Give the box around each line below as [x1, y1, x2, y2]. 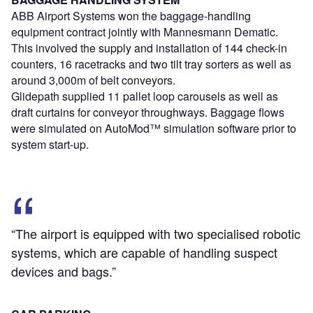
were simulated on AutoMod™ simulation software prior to [11, 119, 296, 136]
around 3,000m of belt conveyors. [11, 71, 175, 88]
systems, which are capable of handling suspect [11, 242, 277, 261]
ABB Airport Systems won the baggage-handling [11, 7, 251, 24]
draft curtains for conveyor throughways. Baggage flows [11, 103, 284, 120]
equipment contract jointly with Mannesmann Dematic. [11, 23, 278, 40]
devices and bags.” [11, 261, 116, 280]
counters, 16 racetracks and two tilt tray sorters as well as [11, 55, 291, 72]
